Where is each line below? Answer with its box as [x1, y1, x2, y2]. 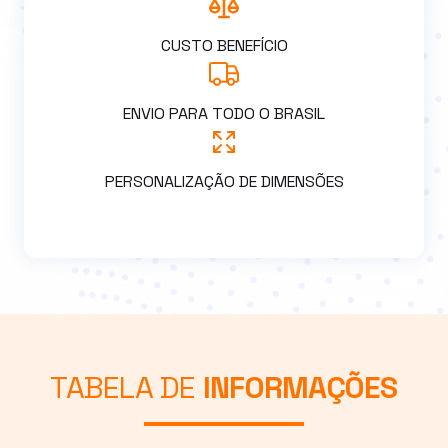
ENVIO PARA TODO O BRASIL [123, 102, 325, 124]
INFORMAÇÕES [202, 367, 398, 407]
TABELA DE [50, 367, 203, 407]
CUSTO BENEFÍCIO [160, 34, 288, 56]
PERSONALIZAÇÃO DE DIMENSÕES [104, 170, 344, 192]
